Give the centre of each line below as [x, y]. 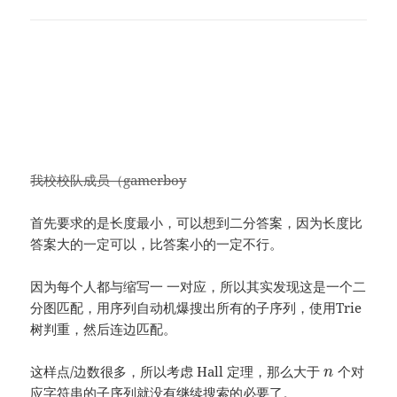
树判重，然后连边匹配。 [104, 328]
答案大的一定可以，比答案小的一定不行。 [157, 243]
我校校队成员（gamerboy [109, 179]
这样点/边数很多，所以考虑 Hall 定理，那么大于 [177, 371]
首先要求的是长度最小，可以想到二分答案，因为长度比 [197, 222]
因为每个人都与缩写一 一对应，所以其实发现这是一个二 [198, 286]
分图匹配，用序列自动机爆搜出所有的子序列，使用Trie [196, 307]
